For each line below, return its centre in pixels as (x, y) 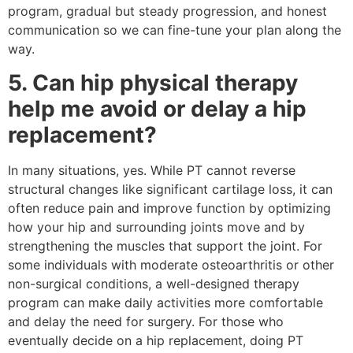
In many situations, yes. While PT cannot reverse (152, 170)
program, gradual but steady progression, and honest (167, 11)
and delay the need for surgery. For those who (146, 321)
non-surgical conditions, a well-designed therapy (154, 283)
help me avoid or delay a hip (157, 108)
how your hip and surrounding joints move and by (156, 227)
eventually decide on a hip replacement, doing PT (156, 340)
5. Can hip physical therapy (153, 82)
